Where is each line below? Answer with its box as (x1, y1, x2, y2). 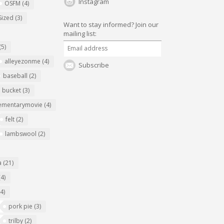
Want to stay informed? (63, 20, 134, 29)
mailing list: (63, 29, 96, 38)
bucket (1, 86, 22, 94)
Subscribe (78, 60, 109, 69)
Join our (133, 20, 158, 29)
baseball (2, 71, 29, 80)
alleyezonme (4, 57, 42, 65)
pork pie (8, 202, 34, 210)
